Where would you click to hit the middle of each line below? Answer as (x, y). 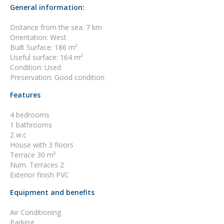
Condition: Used (35, 67)
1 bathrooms (31, 125)
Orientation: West (38, 37)
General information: (47, 7)
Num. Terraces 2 (37, 165)
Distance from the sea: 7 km (56, 27)
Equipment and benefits (52, 192)
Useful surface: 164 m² (46, 57)
